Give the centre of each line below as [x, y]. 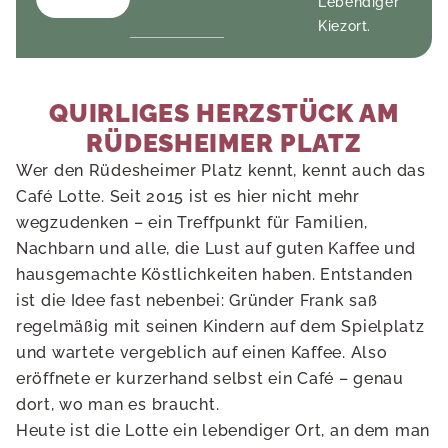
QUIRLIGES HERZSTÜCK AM [224, 112]
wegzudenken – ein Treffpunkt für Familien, [192, 222]
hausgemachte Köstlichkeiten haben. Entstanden [214, 274]
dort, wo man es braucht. [118, 404]
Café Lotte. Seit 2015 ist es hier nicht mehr [188, 196]
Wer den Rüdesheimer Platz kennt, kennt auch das [221, 170]
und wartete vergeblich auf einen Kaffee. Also [202, 352]
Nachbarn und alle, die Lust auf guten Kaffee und [216, 248]
